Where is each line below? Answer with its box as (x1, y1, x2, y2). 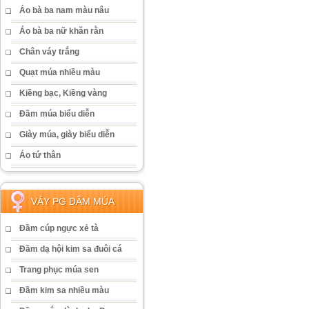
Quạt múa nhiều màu (19, 68, 100, 77)
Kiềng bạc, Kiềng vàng (19, 88, 107, 98)
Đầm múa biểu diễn (19, 109, 94, 119)
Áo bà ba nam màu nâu (19, 6, 109, 15)
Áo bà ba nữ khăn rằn (19, 26, 103, 36)
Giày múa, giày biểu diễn (19, 130, 114, 139)
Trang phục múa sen (19, 265, 99, 275)
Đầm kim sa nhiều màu (19, 286, 109, 295)
